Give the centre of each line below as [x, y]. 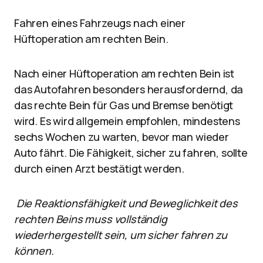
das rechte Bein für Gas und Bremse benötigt [124, 105]
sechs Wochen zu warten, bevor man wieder [122, 137]
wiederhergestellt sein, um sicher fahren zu [121, 235]
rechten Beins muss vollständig [91, 219]
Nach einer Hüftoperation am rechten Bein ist [124, 73]
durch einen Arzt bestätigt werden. [99, 168]
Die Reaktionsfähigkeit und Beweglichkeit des [126, 203]
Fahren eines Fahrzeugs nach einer [100, 23]
